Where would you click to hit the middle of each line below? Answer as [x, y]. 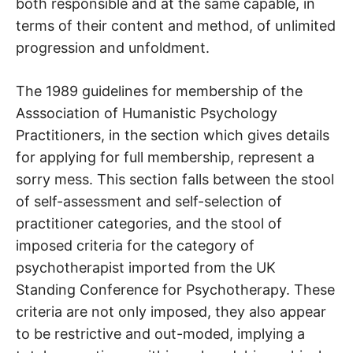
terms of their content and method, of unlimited [176, 26]
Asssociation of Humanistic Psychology [147, 113]
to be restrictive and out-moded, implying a [160, 334]
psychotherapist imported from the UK [146, 268]
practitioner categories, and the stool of [149, 224]
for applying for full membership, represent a [165, 158]
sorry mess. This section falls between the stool [175, 180]
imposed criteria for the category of [135, 246]
